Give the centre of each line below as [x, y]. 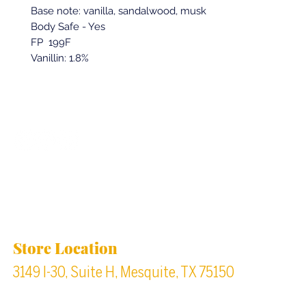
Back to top [150, 142]
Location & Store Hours [108, 210]
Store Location [65, 248]
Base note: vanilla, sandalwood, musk [119, 11]
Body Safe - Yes [68, 27]
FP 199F [51, 43]
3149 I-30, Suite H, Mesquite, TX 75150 [124, 273]
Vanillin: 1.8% [60, 58]
